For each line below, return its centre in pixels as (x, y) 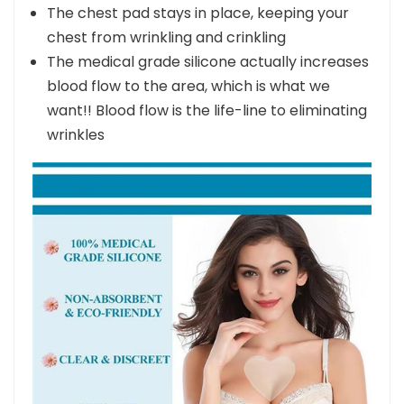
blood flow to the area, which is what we (188, 105)
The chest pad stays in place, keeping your (198, 32)
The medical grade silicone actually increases (208, 80)
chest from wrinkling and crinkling (166, 56)
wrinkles (76, 153)
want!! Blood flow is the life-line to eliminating (207, 129)
